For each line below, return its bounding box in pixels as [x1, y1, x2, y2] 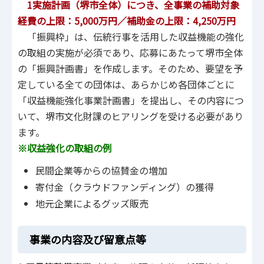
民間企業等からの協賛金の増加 [35, 163, 167, 177]
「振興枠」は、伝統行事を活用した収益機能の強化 [18, 29, 244, 44]
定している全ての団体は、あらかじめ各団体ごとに [18, 77, 235, 92]
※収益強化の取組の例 [18, 141, 112, 156]
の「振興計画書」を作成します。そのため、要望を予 [18, 61, 243, 76]
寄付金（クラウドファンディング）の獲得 [35, 179, 214, 194]
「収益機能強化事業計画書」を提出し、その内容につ [18, 93, 244, 108]
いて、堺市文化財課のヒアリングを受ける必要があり [18, 109, 243, 124]
